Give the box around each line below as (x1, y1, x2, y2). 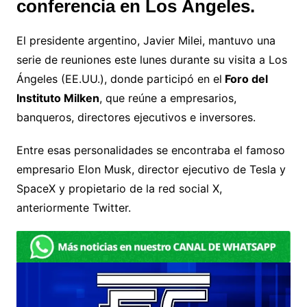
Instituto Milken (16, 91, 99, 106)
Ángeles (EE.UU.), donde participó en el (16, 72, 222, 86)
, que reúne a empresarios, (99, 91, 236, 106)
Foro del (221, 72, 268, 86)
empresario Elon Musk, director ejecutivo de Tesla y (16, 162, 286, 177)
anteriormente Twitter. (16, 201, 131, 215)
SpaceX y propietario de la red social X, (16, 182, 222, 196)
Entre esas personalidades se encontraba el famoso (16, 143, 285, 158)
